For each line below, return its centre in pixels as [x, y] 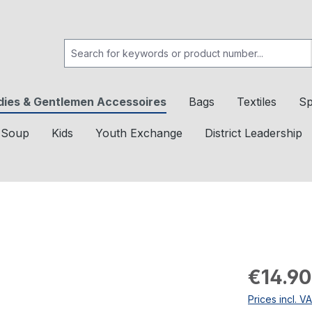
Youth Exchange [139, 133]
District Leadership [253, 133]
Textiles [257, 102]
